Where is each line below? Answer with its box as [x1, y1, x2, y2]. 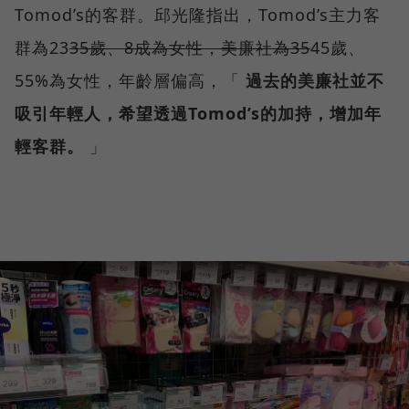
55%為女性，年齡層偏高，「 [15, 69, 246, 92]
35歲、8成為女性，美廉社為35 [69, 37, 310, 59]
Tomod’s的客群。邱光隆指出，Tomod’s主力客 [15, 4, 381, 26]
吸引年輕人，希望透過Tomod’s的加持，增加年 [15, 102, 382, 125]
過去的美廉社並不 [246, 69, 384, 92]
